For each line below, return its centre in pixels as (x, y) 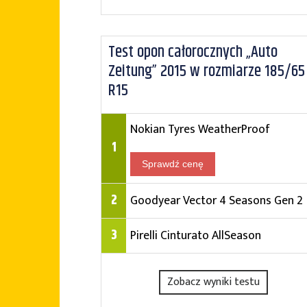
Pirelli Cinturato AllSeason (196, 235)
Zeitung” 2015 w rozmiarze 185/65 (207, 71)
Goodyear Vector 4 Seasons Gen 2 (217, 200)
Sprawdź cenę (173, 164)
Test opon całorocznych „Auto (193, 52)
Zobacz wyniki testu (214, 282)
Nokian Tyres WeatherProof (200, 129)
